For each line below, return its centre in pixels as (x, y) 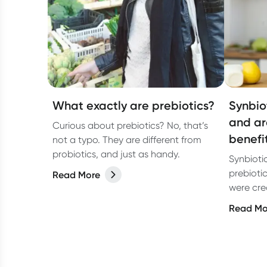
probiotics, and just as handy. (116, 154)
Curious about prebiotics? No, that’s (130, 125)
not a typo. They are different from (127, 140)
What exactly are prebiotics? (133, 105)
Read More (76, 175)
